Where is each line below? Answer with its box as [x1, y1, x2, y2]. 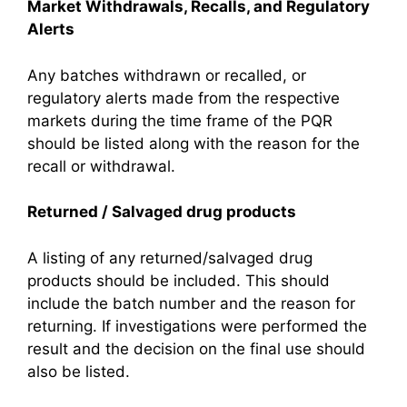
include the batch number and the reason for [27, 293, 355, 313]
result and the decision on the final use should [27, 339, 365, 358]
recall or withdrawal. [27, 156, 175, 175]
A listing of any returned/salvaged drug [27, 248, 313, 267]
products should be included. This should [27, 271, 330, 290]
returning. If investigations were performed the [27, 316, 367, 335]
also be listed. [27, 362, 130, 381]
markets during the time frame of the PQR [27, 111, 333, 130]
